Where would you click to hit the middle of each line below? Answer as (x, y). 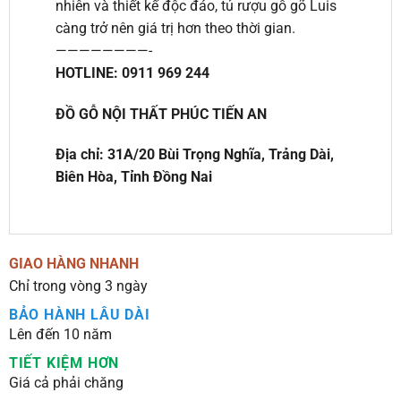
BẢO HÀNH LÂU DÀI (79, 314)
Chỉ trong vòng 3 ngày (78, 286)
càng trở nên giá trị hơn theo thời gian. (175, 28)
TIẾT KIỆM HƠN (64, 363)
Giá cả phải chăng (66, 382)
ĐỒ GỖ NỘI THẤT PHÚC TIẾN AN (161, 114)
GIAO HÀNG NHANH (73, 263)
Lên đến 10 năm (60, 334)
